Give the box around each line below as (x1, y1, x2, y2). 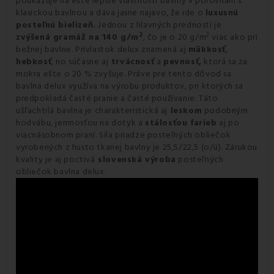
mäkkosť (188, 43, 226, 56)
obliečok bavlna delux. (16, 166, 106, 179)
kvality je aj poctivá (16, 154, 95, 166)
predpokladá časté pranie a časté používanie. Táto (16, 92, 218, 105)
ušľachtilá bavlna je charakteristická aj (16, 105, 168, 117)
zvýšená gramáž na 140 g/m (16, 31, 139, 44)
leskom (168, 105, 202, 117)
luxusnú (205, 7, 239, 20)
